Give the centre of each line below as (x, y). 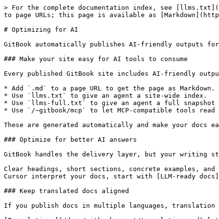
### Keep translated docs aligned (66, 191)
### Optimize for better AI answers (70, 140)
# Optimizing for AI (41, 30)
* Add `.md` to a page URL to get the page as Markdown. (109, 88)
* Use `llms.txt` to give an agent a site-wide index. (106, 96)
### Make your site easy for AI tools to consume (96, 59)
